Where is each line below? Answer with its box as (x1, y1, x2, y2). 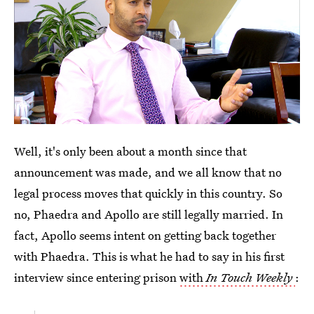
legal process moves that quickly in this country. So (14, 184, 282, 201)
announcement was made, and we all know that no (14, 163, 282, 180)
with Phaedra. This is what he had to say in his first (14, 247, 285, 264)
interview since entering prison (14, 268, 179, 285)
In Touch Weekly (206, 268, 292, 285)
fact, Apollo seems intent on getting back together (14, 226, 276, 243)
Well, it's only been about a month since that (14, 142, 247, 159)
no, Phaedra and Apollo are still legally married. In (14, 205, 283, 222)
